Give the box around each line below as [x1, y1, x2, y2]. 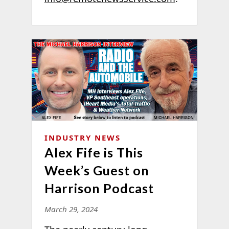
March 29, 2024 [44, 204, 98, 215]
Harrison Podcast [44, 180, 154, 196]
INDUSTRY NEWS [44, 132, 121, 143]
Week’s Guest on [44, 163, 149, 178]
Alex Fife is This [44, 145, 143, 161]
